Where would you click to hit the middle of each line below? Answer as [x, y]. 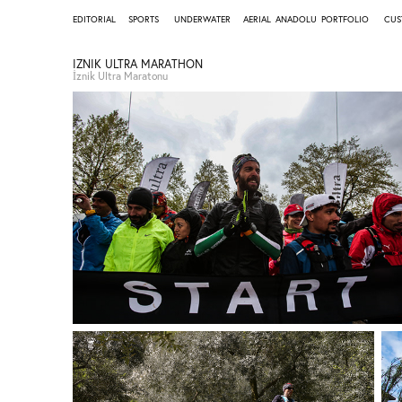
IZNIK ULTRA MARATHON [137, 64]
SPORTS [143, 19]
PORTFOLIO [345, 19]
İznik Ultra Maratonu [120, 76]
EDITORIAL [94, 19]
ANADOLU [296, 19]
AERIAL [257, 19]
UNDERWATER [202, 19]
